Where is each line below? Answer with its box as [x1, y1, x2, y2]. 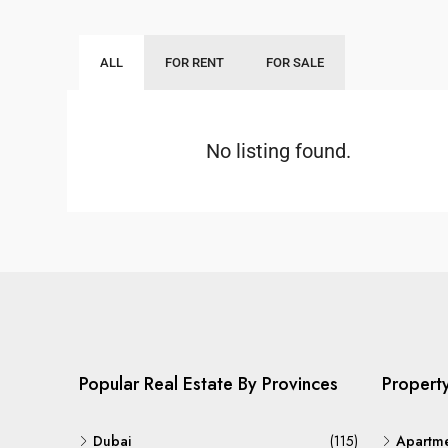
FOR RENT [165, 55, 224, 70]
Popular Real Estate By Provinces [79, 371, 338, 397]
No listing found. [206, 139, 352, 163]
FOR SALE [266, 55, 324, 70]
